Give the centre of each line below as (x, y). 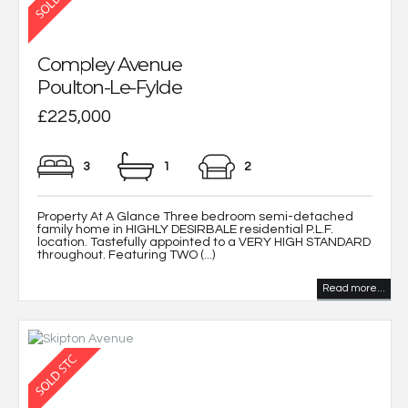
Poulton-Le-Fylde (109, 87)
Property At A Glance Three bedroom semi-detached (195, 216)
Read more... (354, 288)
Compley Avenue (109, 64)
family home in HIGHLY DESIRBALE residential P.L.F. (185, 229)
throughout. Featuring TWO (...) (126, 255)
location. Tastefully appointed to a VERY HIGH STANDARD (204, 242)
